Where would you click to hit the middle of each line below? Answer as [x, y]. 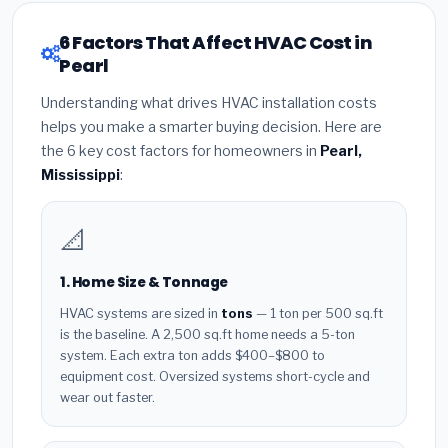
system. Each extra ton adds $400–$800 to [192, 355]
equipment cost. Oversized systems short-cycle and [215, 376]
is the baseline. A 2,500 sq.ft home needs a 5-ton [207, 334]
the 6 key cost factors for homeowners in [180, 151]
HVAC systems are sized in [140, 313]
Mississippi [80, 175]
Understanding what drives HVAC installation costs [209, 103]
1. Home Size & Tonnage [144, 283]
